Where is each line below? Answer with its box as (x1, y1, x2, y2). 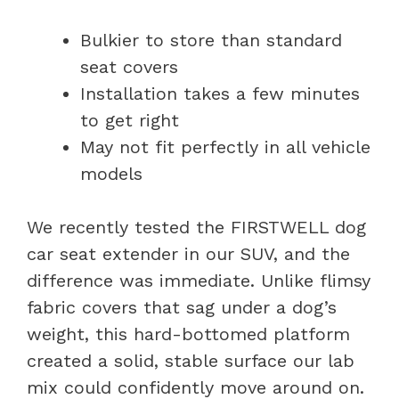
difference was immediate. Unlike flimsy (27, 269, 370, 291)
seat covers (80, 55, 178, 77)
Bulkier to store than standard (80, 28, 342, 51)
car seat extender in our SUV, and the (27, 242, 350, 265)
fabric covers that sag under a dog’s (27, 296, 337, 318)
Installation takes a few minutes (80, 82, 360, 104)
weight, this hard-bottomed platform (27, 322, 350, 345)
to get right (80, 109, 179, 131)
